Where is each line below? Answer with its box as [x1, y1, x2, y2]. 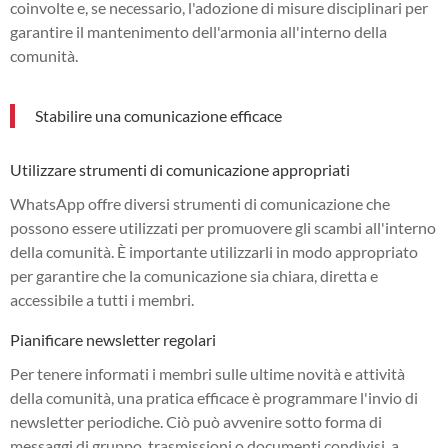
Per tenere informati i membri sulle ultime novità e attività [10, 363, 405, 383]
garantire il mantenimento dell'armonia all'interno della [10, 21, 387, 41]
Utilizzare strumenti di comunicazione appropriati [10, 159, 350, 179]
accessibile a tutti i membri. [10, 289, 194, 309]
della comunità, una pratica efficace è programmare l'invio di [10, 387, 418, 407]
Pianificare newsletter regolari [10, 329, 216, 349]
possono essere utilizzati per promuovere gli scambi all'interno [10, 217, 436, 237]
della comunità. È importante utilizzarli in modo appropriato [10, 241, 418, 261]
